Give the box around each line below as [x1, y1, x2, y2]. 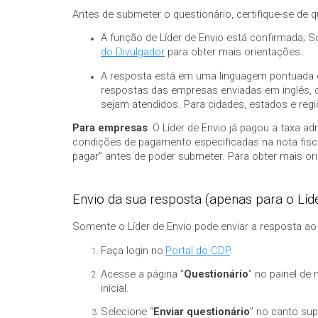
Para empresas [72, 121, 148, 134]
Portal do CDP [165, 243, 230, 257]
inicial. [101, 282, 129, 295]
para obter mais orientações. [165, 45, 303, 59]
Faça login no [101, 243, 163, 257]
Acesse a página [101, 268, 177, 281]
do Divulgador [101, 45, 165, 59]
